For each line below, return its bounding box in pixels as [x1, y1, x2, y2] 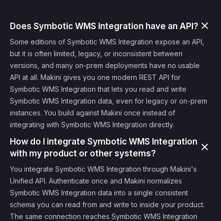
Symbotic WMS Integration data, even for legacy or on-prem [10, 97, 207, 105]
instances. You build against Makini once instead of [10, 109, 175, 117]
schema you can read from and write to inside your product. [10, 200, 205, 209]
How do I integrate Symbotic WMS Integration [10, 137, 197, 147]
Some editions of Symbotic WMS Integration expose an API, [10, 37, 204, 46]
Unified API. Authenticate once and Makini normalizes [10, 177, 182, 185]
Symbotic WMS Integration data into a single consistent [10, 188, 188, 197]
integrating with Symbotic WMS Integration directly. [10, 120, 174, 129]
